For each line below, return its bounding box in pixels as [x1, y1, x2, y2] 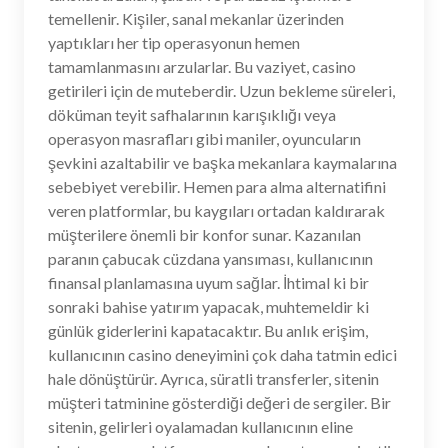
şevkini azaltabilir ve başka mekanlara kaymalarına [48, 153, 397, 172]
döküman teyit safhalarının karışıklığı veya [48, 105, 336, 124]
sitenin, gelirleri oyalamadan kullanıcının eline [48, 417, 353, 436]
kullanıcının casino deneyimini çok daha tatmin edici [48, 345, 397, 364]
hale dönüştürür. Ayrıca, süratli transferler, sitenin [48, 369, 379, 388]
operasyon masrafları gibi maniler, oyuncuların [48, 129, 361, 148]
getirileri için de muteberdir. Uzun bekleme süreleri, [48, 81, 395, 100]
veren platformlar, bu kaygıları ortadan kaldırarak [48, 201, 385, 220]
